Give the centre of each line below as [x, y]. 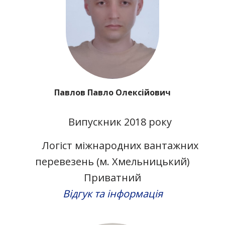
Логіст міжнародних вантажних [120, 146]
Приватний [113, 178]
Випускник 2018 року [120, 122]
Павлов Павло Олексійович [113, 93]
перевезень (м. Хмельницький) [113, 162]
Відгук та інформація [113, 194]
